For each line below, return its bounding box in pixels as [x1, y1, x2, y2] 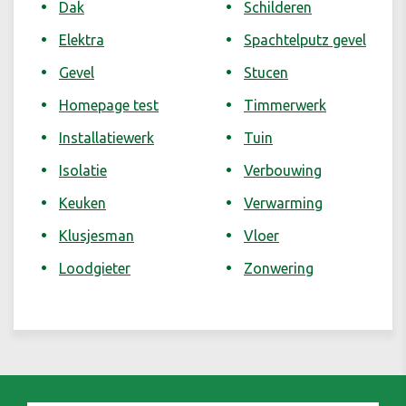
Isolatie [59, 162, 107, 179]
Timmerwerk [244, 97, 326, 114]
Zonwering [244, 260, 314, 277]
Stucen [244, 64, 288, 82]
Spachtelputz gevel [244, 32, 366, 49]
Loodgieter [59, 260, 130, 277]
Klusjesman [59, 227, 134, 245]
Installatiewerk [59, 130, 154, 147]
